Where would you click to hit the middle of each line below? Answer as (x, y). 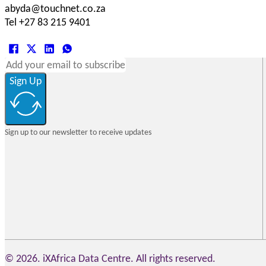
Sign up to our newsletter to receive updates (78, 132)
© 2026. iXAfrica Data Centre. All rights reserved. (110, 258)
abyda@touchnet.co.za (55, 9)
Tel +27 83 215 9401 (47, 22)
